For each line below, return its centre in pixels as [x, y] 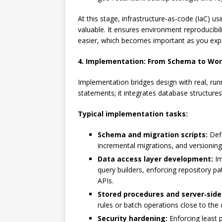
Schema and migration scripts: [153, 135]
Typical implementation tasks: [133, 114]
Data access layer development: [155, 159]
